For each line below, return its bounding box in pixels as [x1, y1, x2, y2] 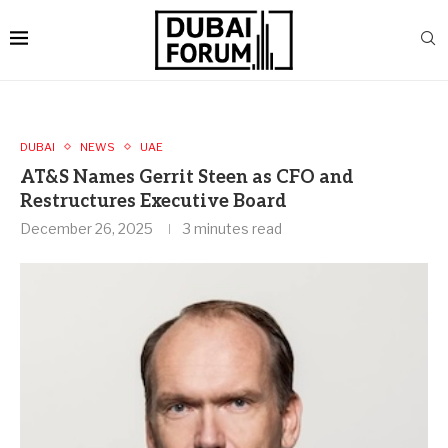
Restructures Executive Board [20, 190, 287, 212]
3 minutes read [183, 219, 282, 237]
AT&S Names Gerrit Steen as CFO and [20, 166, 354, 188]
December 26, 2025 [20, 219, 153, 237]
